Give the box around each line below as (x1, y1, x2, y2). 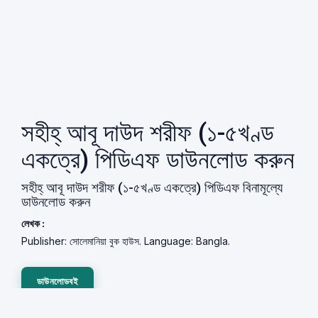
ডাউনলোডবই (37, 275, 78, 287)
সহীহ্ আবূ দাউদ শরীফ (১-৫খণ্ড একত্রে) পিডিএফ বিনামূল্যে (21, 180, 283, 196)
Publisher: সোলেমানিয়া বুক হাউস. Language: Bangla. (21, 235, 230, 247)
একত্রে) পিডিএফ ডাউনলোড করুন (21, 146, 295, 175)
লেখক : (21, 217, 45, 229)
